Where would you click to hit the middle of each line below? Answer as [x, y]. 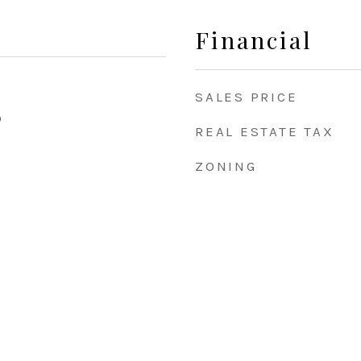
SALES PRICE [247, 97]
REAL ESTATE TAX [265, 131]
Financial [254, 39]
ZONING [226, 166]
